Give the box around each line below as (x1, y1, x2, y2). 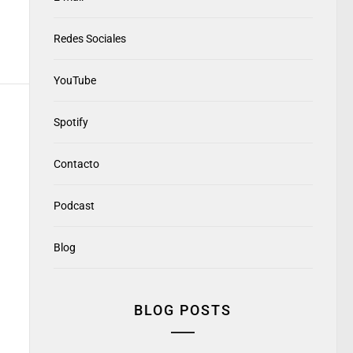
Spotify (53, 116, 88, 128)
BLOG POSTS (134, 302, 232, 318)
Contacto (53, 158, 99, 170)
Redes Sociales (53, 32, 126, 45)
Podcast (53, 199, 95, 212)
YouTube (53, 74, 96, 87)
